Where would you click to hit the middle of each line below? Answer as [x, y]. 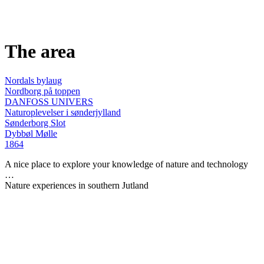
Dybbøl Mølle [31, 133]
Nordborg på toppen [42, 91]
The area [40, 52]
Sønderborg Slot [35, 123]
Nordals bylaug [33, 80]
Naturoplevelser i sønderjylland [63, 112]
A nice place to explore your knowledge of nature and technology [126, 164]
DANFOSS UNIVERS [49, 101]
